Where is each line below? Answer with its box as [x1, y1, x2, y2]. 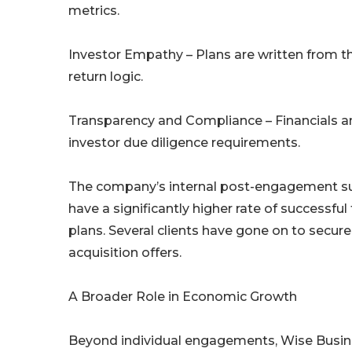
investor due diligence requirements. [68, 135, 300, 151]
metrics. [68, 3, 119, 19]
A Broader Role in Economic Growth [68, 289, 297, 305]
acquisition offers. [68, 245, 181, 261]
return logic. [68, 69, 143, 85]
